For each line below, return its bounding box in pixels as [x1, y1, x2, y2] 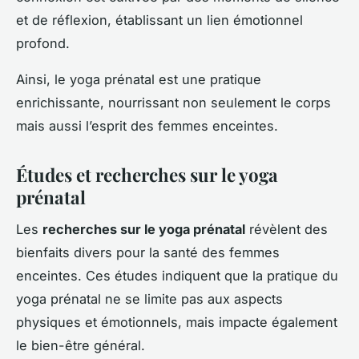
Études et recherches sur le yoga [16, 162, 278, 187]
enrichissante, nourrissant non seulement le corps [16, 94, 331, 111]
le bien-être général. [16, 337, 145, 354]
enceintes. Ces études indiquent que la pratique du [16, 268, 338, 284]
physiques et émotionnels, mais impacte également [16, 314, 337, 331]
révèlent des [245, 221, 328, 238]
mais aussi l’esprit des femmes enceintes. [16, 117, 278, 134]
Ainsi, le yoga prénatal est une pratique [16, 71, 261, 87]
